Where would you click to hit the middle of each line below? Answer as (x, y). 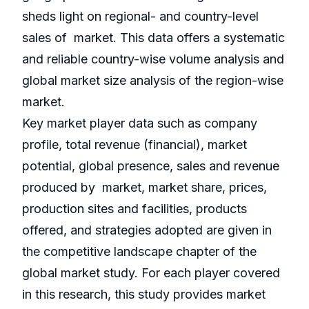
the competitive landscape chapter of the (139, 252)
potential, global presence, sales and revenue (151, 166)
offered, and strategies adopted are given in (147, 230)
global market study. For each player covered (151, 273)
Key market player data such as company (140, 123)
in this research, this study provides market (144, 295)
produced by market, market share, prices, (144, 188)
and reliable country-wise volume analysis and (153, 59)
